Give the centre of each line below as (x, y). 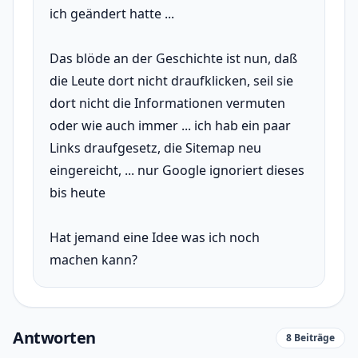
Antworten (54, 338)
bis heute (78, 193)
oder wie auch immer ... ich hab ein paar (170, 125)
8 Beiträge (310, 338)
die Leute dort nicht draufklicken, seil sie (171, 81)
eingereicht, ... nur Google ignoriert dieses (177, 170)
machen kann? (93, 260)
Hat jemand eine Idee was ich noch (155, 237)
